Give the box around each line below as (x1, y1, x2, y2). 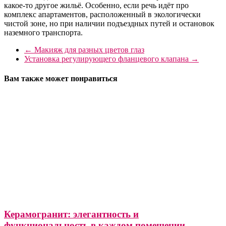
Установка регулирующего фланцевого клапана (24, 54, 191, 63)
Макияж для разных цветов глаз (32, 45, 144, 54)
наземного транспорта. (4, 28, 83, 37)
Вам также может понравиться (4, 74, 118, 83)
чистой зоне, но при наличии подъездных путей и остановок (4, 19, 214, 28)
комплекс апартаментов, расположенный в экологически (4, 10, 201, 19)
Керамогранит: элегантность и (4, 209, 139, 220)
